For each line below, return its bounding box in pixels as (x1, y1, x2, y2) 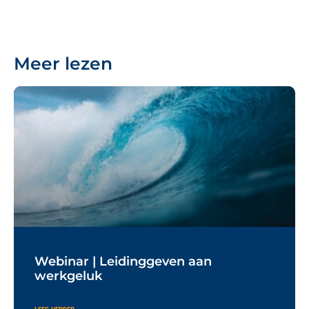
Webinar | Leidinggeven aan (34, 253, 212, 269)
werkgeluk (34, 268, 102, 283)
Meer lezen (14, 52, 112, 74)
